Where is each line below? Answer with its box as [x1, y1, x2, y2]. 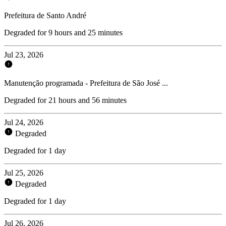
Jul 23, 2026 [4, 50, 43, 59]
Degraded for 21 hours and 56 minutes [4, 95, 127, 104]
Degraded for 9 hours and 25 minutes [4, 28, 123, 37]
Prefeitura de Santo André [4, 11, 86, 20]
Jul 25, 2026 [4, 168, 43, 177]
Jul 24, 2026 [4, 118, 43, 127]
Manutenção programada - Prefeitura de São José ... [4, 78, 168, 87]
